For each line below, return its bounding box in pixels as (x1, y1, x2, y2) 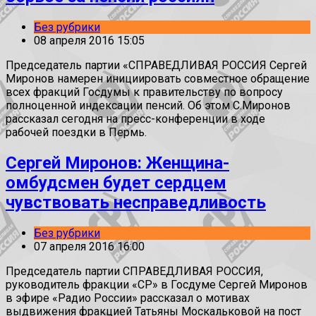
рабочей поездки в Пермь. (6, 125, 147, 139)
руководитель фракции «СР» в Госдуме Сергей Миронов (6, 277, 308, 291)
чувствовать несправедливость (6, 192, 266, 212)
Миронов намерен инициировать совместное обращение (6, 71, 310, 85)
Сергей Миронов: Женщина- (6, 152, 229, 173)
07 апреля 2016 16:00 (34, 239, 145, 253)
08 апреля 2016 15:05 (34, 33, 145, 47)
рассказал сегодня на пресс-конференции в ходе (6, 111, 265, 126)
